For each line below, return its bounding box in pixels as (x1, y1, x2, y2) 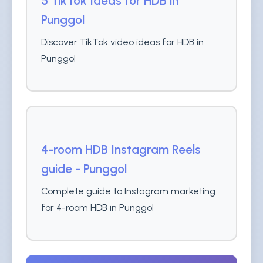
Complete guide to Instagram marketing (41, 186, 215, 197)
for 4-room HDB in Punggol (41, 202, 154, 213)
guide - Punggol (41, 161, 127, 176)
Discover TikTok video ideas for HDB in (41, 36, 204, 48)
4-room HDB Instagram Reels (41, 142, 201, 157)
